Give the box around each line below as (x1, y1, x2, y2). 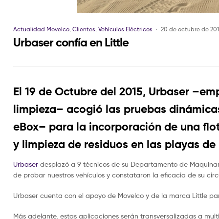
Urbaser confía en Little (13, 35, 129, 50)
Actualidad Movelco (13, 25, 69, 33)
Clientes (72, 25, 95, 33)
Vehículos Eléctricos (98, 25, 153, 33)
